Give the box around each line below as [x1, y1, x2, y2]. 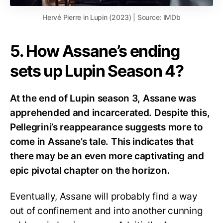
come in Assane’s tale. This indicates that [10, 135, 194, 147]
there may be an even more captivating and [10, 150, 204, 162]
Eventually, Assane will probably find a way [10, 191, 198, 203]
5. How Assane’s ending [10, 41, 180, 61]
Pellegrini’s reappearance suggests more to [10, 121, 203, 133]
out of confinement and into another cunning [10, 205, 203, 217]
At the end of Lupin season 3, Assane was [10, 92, 197, 104]
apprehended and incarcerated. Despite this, [10, 107, 210, 118]
